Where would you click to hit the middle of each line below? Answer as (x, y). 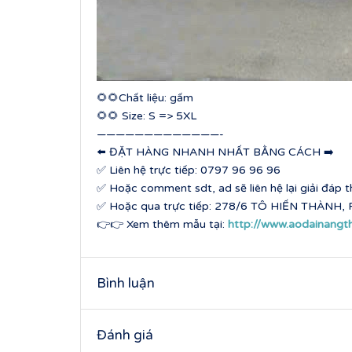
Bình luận (126, 283)
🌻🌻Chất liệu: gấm (145, 97)
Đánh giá (125, 335)
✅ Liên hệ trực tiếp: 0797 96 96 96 (189, 170)
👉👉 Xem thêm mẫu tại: (162, 224)
